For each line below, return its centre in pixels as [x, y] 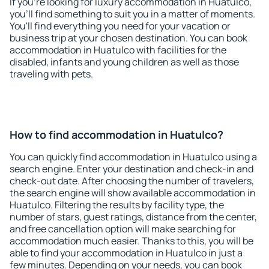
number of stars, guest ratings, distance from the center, [133, 217]
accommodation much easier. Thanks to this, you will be [131, 241]
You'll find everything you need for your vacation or [120, 26]
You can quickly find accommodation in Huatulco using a [133, 157]
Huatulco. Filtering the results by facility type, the [117, 205]
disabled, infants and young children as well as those [124, 62]
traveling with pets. [51, 74]
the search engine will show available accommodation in [133, 193]
